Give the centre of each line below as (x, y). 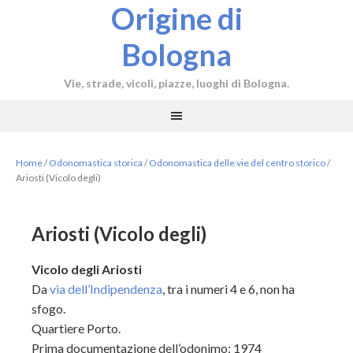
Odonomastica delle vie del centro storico (237, 163)
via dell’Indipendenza (106, 289)
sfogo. (48, 308)
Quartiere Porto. (76, 328)
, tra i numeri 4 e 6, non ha (229, 289)
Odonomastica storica (96, 163)
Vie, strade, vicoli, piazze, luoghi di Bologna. (176, 83)
